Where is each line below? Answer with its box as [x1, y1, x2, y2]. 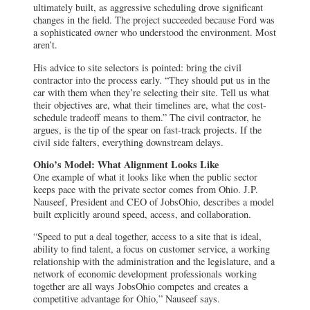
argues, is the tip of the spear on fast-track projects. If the [33, 122, 262, 136]
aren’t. [33, 38, 57, 52]
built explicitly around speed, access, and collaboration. [33, 207, 251, 221]
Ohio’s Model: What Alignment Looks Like [33, 156, 219, 172]
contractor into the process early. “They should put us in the [33, 73, 270, 86]
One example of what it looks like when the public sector [33, 170, 257, 183]
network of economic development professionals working [33, 267, 257, 281]
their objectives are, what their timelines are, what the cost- [33, 98, 266, 111]
